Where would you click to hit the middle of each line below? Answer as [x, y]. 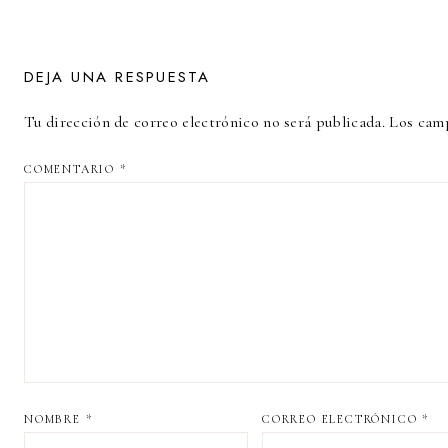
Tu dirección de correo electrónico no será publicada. [204, 121]
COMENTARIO [72, 168]
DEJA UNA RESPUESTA [117, 76]
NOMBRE [55, 418]
